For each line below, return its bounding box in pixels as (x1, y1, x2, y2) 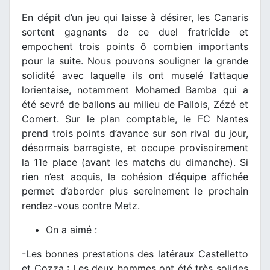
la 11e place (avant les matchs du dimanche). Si (22, 156, 248, 169)
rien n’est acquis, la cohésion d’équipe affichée (22, 171, 248, 183)
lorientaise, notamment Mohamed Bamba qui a (22, 84, 248, 96)
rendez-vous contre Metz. (22, 199, 140, 212)
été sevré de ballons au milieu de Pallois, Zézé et (22, 98, 248, 111)
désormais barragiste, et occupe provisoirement (22, 142, 248, 154)
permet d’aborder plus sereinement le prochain (22, 185, 248, 198)
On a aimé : (46, 224, 97, 236)
